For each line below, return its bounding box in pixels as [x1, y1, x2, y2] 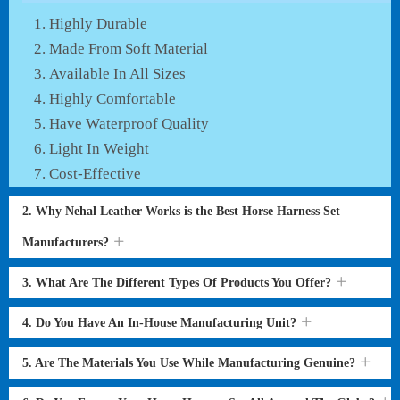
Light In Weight [49, 140, 149, 157]
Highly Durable [49, 15, 147, 32]
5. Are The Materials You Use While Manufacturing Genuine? [22, 356, 359, 370]
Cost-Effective [49, 165, 141, 182]
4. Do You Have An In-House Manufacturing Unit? [22, 316, 300, 329]
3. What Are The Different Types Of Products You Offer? [22, 276, 335, 289]
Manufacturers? [22, 236, 112, 249]
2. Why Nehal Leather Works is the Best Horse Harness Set [22, 204, 340, 218]
